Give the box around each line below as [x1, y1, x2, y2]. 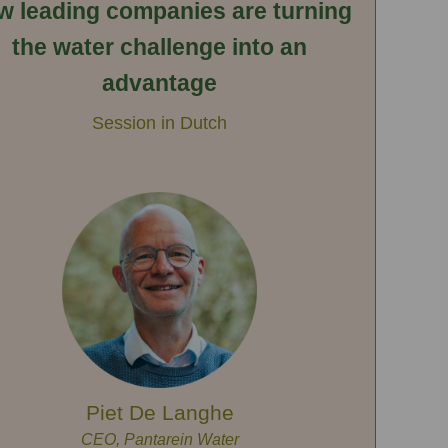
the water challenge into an [12, 34, 308, 61]
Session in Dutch [92, 112, 228, 134]
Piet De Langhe [85, 400, 234, 424]
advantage [102, 70, 218, 97]
